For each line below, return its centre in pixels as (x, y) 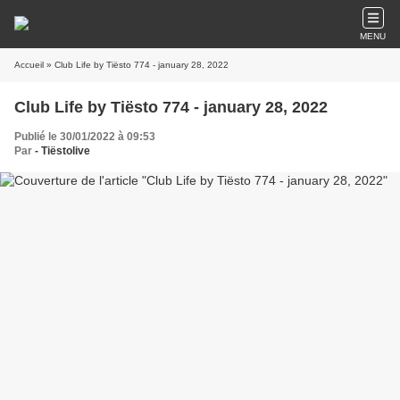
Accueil (29, 65)
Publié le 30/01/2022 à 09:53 (85, 137)
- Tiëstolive (62, 151)
